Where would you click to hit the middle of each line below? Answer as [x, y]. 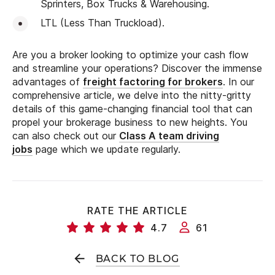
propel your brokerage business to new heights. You [130, 122]
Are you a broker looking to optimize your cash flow [130, 55]
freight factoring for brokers [153, 82]
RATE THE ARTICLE [137, 211]
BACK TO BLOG [137, 259]
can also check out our [66, 136]
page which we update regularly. [107, 149]
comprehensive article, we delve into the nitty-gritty [132, 95]
